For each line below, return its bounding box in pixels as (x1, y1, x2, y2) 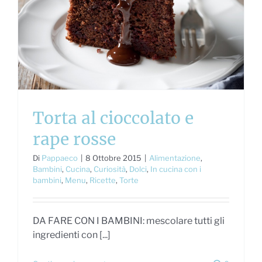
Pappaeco (42, 153, 78, 163)
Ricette (89, 175, 116, 185)
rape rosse (33, 128, 116, 150)
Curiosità (94, 164, 126, 174)
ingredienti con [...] (33, 229, 111, 240)
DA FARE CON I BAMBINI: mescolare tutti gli (33, 215, 225, 226)
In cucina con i (150, 164, 201, 174)
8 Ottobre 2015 (85, 153, 142, 163)
